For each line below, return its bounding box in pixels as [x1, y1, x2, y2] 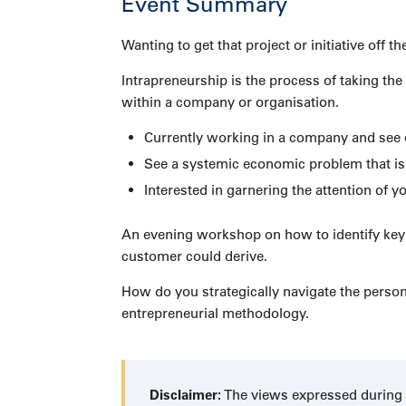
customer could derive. [121, 247, 268, 266]
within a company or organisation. [121, 93, 340, 111]
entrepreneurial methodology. [121, 304, 310, 323]
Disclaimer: [150, 386, 222, 404]
